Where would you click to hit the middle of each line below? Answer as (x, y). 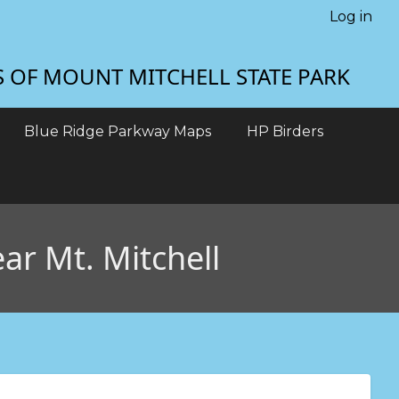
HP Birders (285, 132)
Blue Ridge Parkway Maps (118, 132)
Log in (351, 17)
